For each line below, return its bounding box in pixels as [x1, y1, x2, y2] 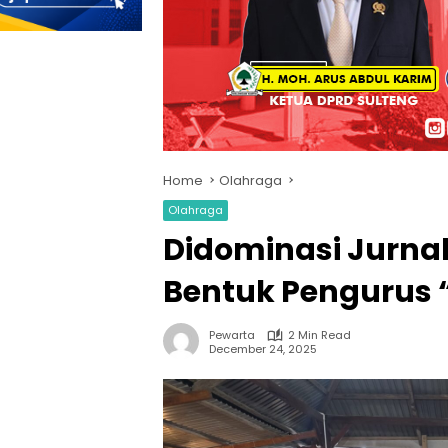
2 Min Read [288, 327, 351, 343]
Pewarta [209, 327, 255, 343]
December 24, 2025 [209, 340, 317, 357]
